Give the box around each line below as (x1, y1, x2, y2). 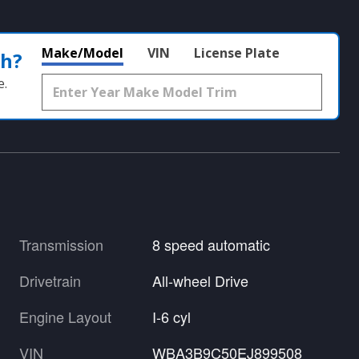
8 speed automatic (152, 233, 271, 255)
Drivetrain (19, 269, 81, 291)
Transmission (19, 233, 103, 255)
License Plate (194, 43, 280, 62)
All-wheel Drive (152, 269, 249, 291)
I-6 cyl (152, 305, 192, 327)
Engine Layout (19, 305, 111, 327)
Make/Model (42, 43, 123, 62)
